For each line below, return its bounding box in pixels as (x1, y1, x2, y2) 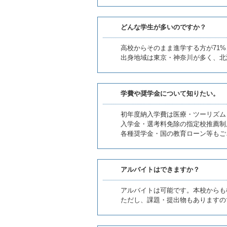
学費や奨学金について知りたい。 (121, 90, 219, 97)
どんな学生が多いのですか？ (121, 23, 206, 31)
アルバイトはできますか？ (121, 166, 200, 173)
